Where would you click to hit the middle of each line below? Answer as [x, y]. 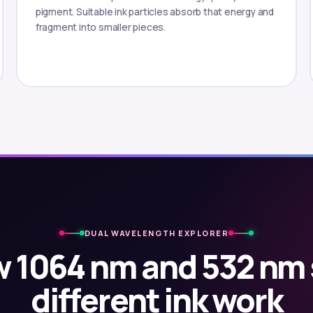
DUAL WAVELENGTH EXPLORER [156, 233]
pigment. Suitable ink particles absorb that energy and [155, 12]
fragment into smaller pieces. [101, 27]
